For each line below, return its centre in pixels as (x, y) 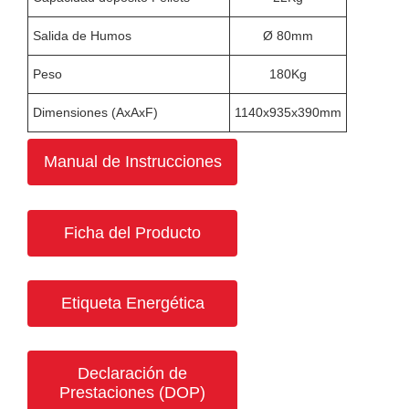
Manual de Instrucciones (132, 162)
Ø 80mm (288, 36)
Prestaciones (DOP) (132, 393)
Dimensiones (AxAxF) (95, 112)
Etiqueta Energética (132, 303)
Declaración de (132, 374)
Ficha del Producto (132, 232)
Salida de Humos (82, 36)
